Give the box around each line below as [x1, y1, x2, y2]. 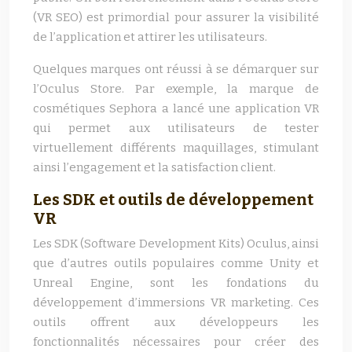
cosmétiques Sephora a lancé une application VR [33, 101, 319, 115]
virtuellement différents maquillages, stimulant [33, 141, 319, 155]
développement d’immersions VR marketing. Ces [33, 295, 319, 310]
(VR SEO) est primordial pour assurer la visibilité [33, 10, 319, 24]
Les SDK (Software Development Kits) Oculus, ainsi [33, 236, 319, 251]
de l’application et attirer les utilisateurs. [33, 30, 267, 44]
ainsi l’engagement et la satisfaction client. [33, 160, 276, 174]
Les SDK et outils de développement [33, 190, 313, 209]
